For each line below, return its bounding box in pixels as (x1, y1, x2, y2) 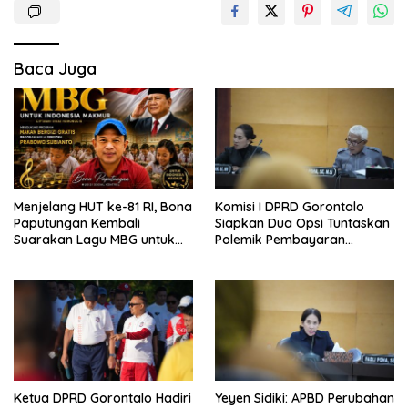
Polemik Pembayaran (215, 230, 345, 248)
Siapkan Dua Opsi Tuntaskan (215, 214, 390, 231)
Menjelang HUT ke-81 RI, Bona (14, 198, 192, 215)
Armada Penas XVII (215, 247, 331, 264)
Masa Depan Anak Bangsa (14, 247, 175, 264)
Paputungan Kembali (14, 214, 140, 231)
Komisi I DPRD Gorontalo (215, 198, 364, 215)
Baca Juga (14, 58, 97, 80)
